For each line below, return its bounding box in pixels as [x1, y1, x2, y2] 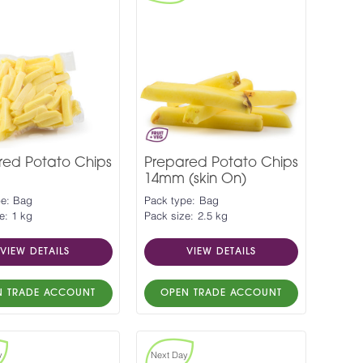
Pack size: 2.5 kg [143, 211, 228, 222]
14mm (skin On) [143, 172, 246, 186]
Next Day [151, 350, 188, 360]
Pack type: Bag [143, 195, 219, 207]
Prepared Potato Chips [143, 156, 298, 170]
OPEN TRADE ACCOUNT [160, 288, 282, 298]
